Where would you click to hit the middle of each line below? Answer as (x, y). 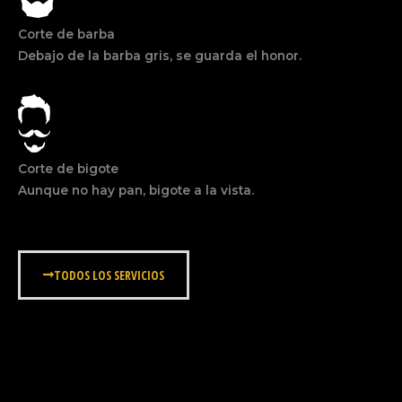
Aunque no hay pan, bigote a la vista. (136, 190)
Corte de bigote (68, 168)
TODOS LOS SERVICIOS (109, 275)
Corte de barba (66, 34)
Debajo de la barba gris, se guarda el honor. (160, 55)
